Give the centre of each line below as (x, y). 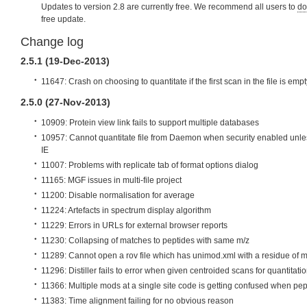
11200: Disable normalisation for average (118, 195)
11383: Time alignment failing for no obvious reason (137, 301)
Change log (52, 42)
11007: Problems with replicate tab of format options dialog (150, 165)
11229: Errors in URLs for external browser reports (134, 225)
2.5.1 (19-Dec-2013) (65, 61)
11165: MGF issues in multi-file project (111, 180)
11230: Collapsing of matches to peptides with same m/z (145, 241)
